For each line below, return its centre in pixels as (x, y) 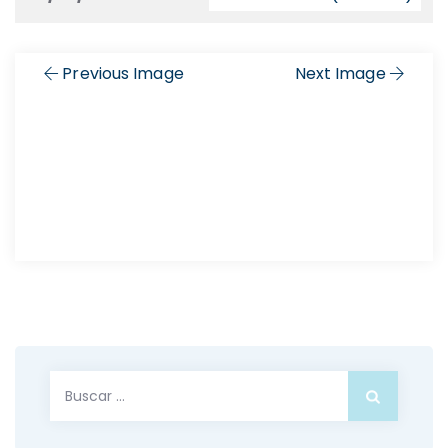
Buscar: (81, 383)
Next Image (340, 73)
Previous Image (123, 73)
